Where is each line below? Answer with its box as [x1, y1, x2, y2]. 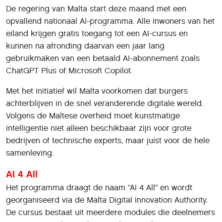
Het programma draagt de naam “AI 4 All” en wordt [6, 182, 192, 192]
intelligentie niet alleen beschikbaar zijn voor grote [6, 123, 191, 133]
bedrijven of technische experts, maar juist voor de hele [6, 135, 210, 145]
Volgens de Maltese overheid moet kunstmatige [6, 111, 180, 120]
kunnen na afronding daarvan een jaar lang [6, 41, 165, 51]
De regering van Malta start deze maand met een [6, 3, 186, 13]
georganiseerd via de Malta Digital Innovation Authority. [6, 195, 208, 205]
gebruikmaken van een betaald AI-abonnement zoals [6, 53, 200, 63]
